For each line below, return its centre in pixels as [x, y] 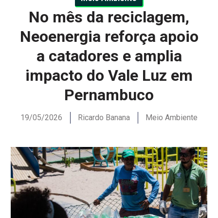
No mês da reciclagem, [109, 17]
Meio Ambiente [172, 118]
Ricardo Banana [104, 118]
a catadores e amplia [109, 56]
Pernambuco [109, 95]
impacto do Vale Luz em [109, 76]
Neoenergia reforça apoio [109, 37]
